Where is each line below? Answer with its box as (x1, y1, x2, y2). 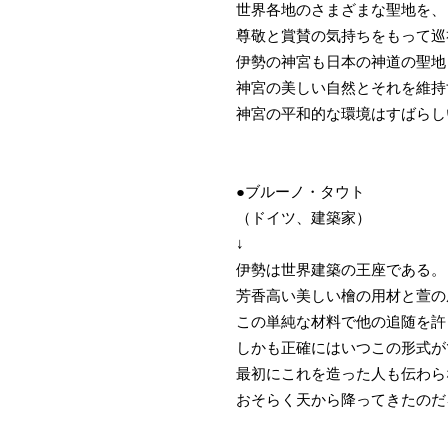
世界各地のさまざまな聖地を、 (236, 2, 446, 18)
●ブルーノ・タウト (236, 184, 365, 200)
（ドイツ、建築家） (236, 210, 371, 226)
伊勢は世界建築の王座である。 (236, 262, 446, 278)
